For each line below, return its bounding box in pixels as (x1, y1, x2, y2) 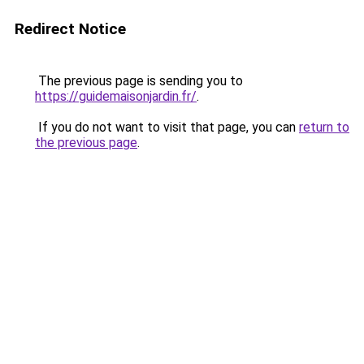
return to (299, 119, 349, 135)
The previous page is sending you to (35, 73, 243, 89)
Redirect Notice (15, 19, 126, 38)
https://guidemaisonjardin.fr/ (35, 89, 197, 104)
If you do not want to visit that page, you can (35, 119, 299, 135)
